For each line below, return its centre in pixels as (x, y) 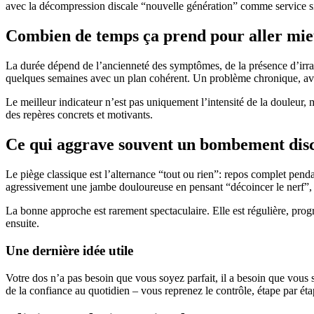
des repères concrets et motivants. (79, 115)
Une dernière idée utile (69, 250)
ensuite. (22, 224)
